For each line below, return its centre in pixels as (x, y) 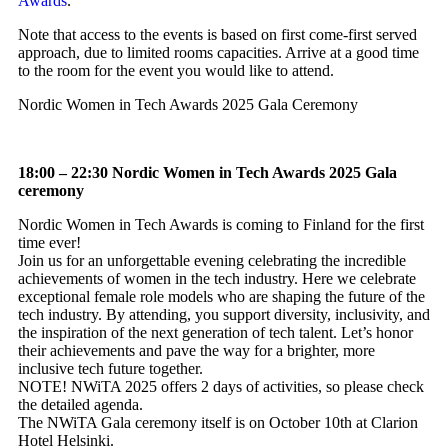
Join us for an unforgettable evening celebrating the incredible (212, 261)
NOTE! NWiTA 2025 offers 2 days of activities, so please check (221, 387)
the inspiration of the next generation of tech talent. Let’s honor (215, 333)
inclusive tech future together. (110, 369)
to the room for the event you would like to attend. (176, 71)
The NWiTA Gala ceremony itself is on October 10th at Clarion (218, 423)
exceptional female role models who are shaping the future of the (221, 297)
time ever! (49, 243)
